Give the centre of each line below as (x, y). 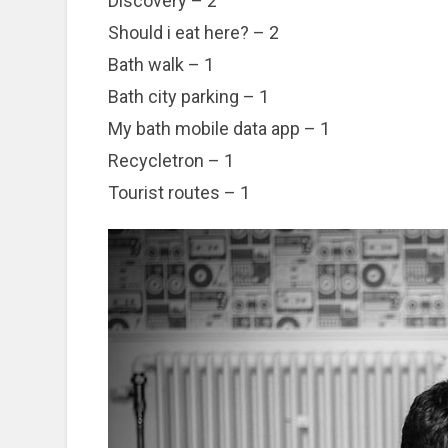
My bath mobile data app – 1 (219, 129)
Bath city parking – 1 (189, 97)
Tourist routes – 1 (179, 193)
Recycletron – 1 (171, 161)
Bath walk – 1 (161, 65)
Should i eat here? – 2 (194, 33)
